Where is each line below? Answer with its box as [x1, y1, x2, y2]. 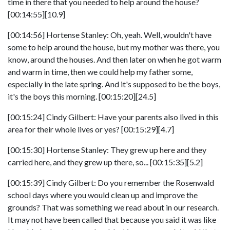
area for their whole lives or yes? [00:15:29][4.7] [8, 124, 174, 134]
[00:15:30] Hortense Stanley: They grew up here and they [8, 145, 206, 155]
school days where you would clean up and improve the [8, 190, 198, 200]
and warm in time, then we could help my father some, [8, 67, 193, 76]
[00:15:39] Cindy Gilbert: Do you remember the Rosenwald [8, 178, 214, 187]
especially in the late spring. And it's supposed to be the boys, [8, 79, 220, 89]
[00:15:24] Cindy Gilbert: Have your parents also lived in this [8, 112, 219, 122]
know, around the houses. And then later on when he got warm [8, 54, 221, 64]
